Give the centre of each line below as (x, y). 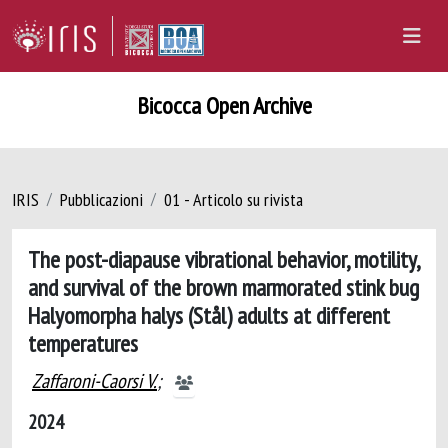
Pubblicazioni (101, 199)
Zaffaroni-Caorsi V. (94, 381)
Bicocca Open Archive (224, 105)
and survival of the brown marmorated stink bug (223, 287)
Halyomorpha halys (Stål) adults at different (209, 315)
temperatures (83, 343)
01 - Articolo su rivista (233, 199)
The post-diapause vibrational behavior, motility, (223, 259)
